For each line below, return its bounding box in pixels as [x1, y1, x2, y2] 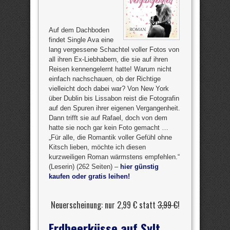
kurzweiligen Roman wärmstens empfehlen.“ [49, 153, 180, 161]
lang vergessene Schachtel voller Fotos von [49, 46, 179, 53]
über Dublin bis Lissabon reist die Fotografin [49, 94, 179, 102]
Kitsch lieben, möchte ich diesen [49, 143, 146, 151]
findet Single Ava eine [49, 36, 113, 44]
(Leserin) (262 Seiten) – [49, 163, 120, 170]
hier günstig [120, 163, 159, 170]
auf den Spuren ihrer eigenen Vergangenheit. [49, 104, 180, 112]
